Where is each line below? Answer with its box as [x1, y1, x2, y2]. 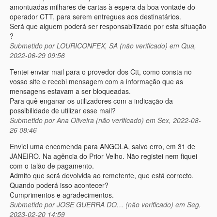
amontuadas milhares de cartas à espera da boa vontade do [10, 2, 195, 12]
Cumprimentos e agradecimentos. [10, 190, 114, 200]
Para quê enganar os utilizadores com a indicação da [10, 96, 173, 106]
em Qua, [168, 41, 196, 51]
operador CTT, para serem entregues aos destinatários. [10, 12, 181, 22]
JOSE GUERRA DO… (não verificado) [57, 200, 173, 210]
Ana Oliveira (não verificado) [57, 115, 144, 125]
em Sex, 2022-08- [144, 115, 201, 125]
